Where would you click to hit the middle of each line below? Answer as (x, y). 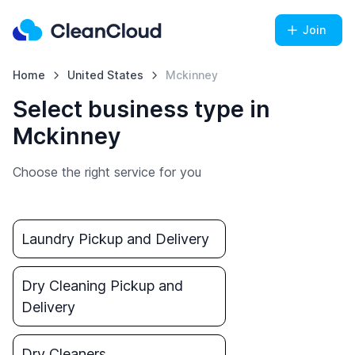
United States (105, 75)
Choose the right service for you (107, 172)
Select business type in (141, 109)
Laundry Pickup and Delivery (115, 239)
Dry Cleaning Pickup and (102, 286)
